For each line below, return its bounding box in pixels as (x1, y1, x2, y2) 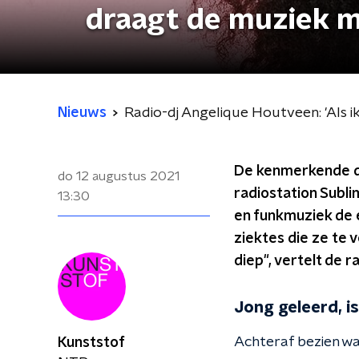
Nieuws (58, 106, 107, 120)
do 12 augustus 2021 (58, 170, 179, 183)
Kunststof (58, 336, 125, 350)
